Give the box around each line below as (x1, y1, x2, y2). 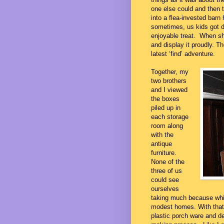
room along (151, 121, 183, 129)
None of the (151, 157, 184, 165)
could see (151, 175, 179, 183)
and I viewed (151, 85, 187, 93)
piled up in (151, 103, 180, 111)
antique (151, 139, 172, 147)
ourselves (151, 184, 179, 192)
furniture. (151, 148, 176, 156)
